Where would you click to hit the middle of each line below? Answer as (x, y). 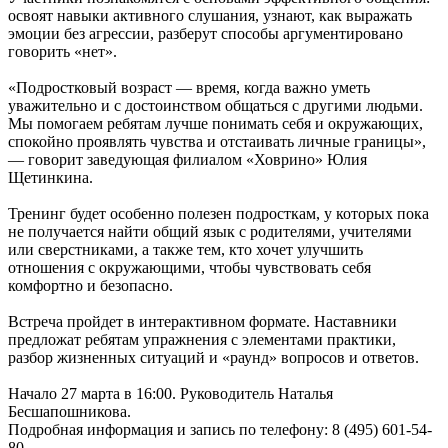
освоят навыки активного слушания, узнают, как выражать (210, 15)
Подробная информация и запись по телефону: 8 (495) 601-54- (220, 429)
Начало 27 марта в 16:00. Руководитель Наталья (170, 393)
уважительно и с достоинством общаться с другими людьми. (215, 105)
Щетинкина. (50, 177)
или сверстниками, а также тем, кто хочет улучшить (185, 249)
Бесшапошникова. (69, 411)
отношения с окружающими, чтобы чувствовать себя (189, 267)
